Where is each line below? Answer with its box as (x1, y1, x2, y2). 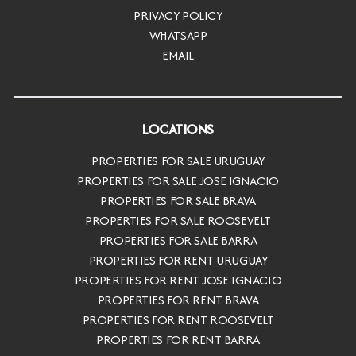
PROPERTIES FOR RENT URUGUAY (88, 250, 268, 269)
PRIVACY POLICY (133, 6, 222, 25)
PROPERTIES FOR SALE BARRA (99, 230, 257, 250)
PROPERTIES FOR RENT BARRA (96, 330, 260, 349)
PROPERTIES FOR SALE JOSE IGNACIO (77, 171, 279, 190)
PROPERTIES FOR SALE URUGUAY (91, 151, 265, 170)
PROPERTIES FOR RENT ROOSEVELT (82, 310, 274, 329)
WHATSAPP (149, 26, 207, 45)
